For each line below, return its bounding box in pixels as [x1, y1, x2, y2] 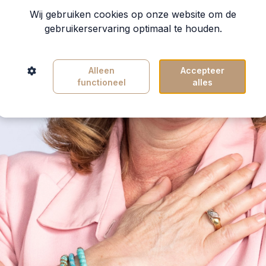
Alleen [88, 65, 115, 75]
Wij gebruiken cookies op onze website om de [30, 8, 236, 20]
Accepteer [180, 65, 225, 75]
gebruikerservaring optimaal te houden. [44, 22, 222, 34]
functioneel [77, 77, 126, 87]
